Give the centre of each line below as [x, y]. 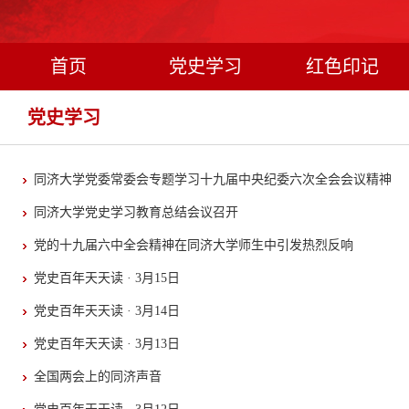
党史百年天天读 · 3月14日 [107, 311]
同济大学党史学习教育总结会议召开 [136, 212]
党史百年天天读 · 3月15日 [107, 278]
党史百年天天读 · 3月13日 [107, 344]
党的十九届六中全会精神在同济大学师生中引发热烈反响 [194, 245]
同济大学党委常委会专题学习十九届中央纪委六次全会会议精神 [213, 179]
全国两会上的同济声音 [98, 377]
